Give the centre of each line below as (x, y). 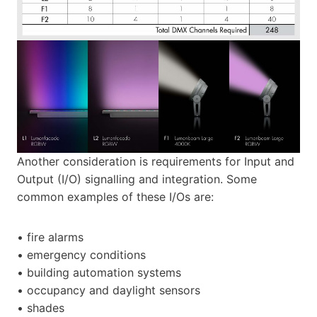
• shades (41, 308)
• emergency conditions (81, 255)
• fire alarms (50, 237)
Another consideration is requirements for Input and (156, 162)
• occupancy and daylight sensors (109, 290)
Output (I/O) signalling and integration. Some (137, 179)
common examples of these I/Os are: (115, 197)
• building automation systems (99, 273)
